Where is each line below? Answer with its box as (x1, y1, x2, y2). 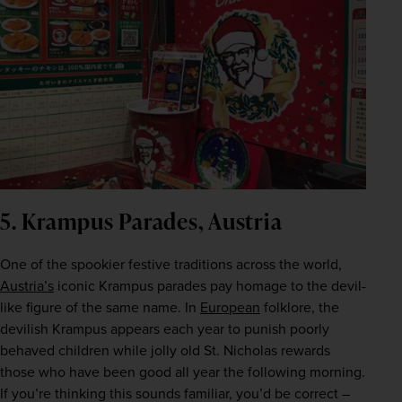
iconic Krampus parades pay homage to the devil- (54, 275, 366, 296)
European (200, 296, 260, 318)
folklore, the (260, 296, 339, 318)
